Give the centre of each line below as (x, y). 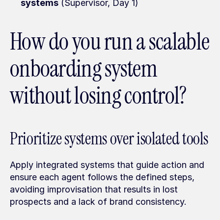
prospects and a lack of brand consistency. (98, 202)
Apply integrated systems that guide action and (107, 165)
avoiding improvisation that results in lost (94, 189)
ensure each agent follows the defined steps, (102, 177)
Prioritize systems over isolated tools (109, 139)
